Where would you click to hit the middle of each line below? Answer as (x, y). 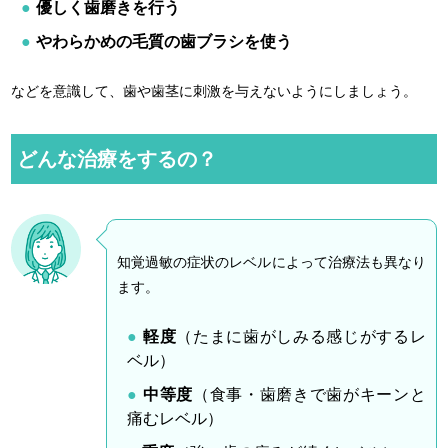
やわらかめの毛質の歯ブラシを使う (164, 41)
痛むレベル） (175, 418)
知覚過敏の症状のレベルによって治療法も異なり (271, 261)
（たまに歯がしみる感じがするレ (301, 336)
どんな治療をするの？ (117, 158)
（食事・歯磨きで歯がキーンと (309, 394)
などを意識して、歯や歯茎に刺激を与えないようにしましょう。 (214, 90)
